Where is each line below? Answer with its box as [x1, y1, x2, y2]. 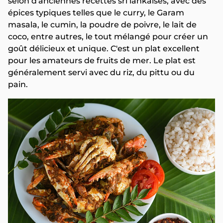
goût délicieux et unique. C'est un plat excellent [8, 44, 200, 54]
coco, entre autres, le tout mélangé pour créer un [8, 32, 208, 42]
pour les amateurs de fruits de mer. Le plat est [8, 56, 196, 66]
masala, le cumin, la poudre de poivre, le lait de [8, 20, 197, 30]
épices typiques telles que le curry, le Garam [8, 8, 184, 18]
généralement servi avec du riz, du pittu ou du [8, 68, 195, 78]
